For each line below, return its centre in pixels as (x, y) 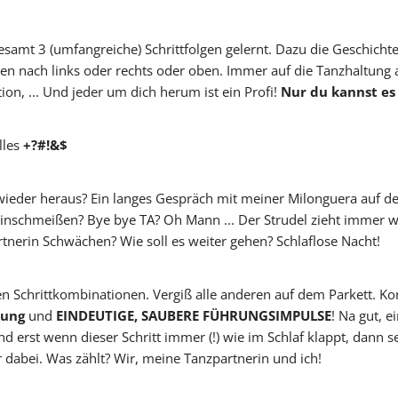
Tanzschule (353, 67)
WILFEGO (344, 90)
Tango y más (173, 67)
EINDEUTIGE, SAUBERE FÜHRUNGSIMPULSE (194, 316)
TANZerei (254, 67)
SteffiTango (80, 67)
